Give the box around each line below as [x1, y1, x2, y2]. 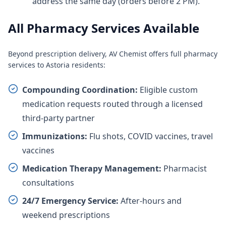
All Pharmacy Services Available [8, 20, 199, 36]
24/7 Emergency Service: [22, 195, 119, 206]
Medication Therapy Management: [22, 163, 161, 174]
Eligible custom [138, 84, 198, 95]
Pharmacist [161, 163, 207, 174]
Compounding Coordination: [22, 84, 138, 95]
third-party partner [22, 112, 95, 124]
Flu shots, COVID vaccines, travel [87, 131, 213, 142]
